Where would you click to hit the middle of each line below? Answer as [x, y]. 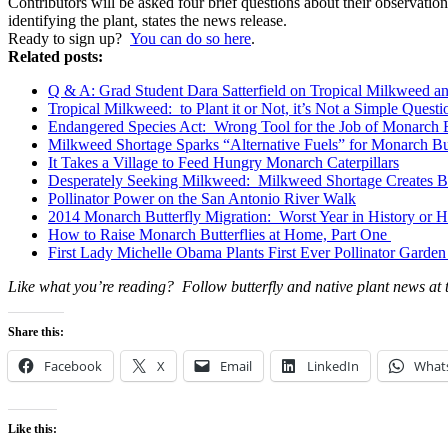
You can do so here [190, 39]
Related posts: [55, 57]
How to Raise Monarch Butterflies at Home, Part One [219, 235]
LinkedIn [333, 366]
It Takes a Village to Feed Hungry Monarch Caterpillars [223, 163]
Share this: [36, 332]
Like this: [32, 429]
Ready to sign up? [69, 39]
